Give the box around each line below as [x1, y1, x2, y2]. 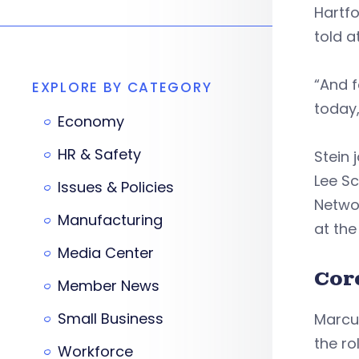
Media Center [58, 243, 154, 263]
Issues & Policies [58, 177, 174, 197]
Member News [58, 276, 159, 296]
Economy [58, 111, 124, 131]
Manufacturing [58, 210, 163, 230]
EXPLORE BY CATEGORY [32, 78, 212, 97]
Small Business [58, 309, 163, 329]
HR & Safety [58, 144, 141, 164]
